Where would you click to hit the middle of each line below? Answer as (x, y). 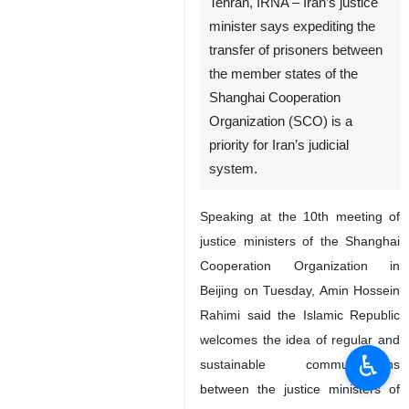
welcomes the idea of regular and (300, 340)
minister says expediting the (292, 26)
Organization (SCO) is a (281, 121)
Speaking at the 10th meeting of (300, 216)
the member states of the (283, 74)
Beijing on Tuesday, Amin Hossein (300, 290)
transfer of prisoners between (296, 50)
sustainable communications (300, 364)
